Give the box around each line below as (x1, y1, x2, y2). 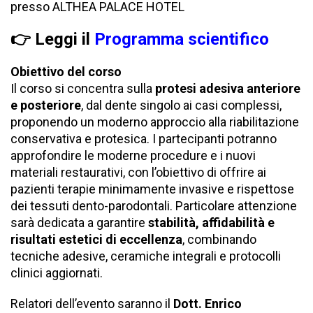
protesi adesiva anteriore (155, 81, 300, 96)
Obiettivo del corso (10, 64, 122, 80)
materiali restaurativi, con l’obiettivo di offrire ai (10, 165, 266, 180)
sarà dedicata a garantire (10, 215, 148, 231)
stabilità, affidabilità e (148, 215, 275, 231)
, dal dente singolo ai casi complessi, (81, 98, 282, 113)
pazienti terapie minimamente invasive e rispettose (10, 182, 294, 197)
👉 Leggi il (10, 29, 90, 50)
